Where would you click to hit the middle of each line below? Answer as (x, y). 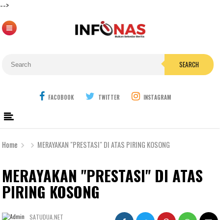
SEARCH (189, 64)
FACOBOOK (61, 97)
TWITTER (109, 97)
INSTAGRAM (157, 97)
